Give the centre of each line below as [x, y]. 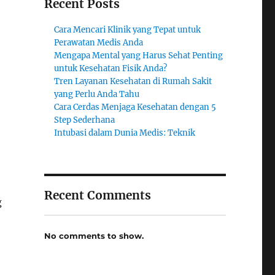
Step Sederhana [85, 120]
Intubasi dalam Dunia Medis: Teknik [125, 133]
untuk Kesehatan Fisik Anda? [111, 68]
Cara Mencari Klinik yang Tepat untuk [128, 30]
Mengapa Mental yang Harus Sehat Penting [139, 56]
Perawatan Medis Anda [99, 43]
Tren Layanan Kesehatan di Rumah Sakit [133, 81]
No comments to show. [94, 235]
